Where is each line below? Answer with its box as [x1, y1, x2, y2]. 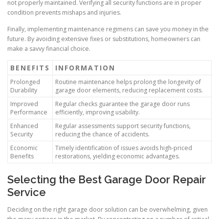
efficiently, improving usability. [55, 108, 140, 116]
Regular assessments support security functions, [55, 121, 191, 130]
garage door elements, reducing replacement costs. [55, 86, 203, 94]
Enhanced [10, 121, 38, 130]
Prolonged [10, 77, 40, 86]
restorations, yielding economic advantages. [55, 152, 180, 160]
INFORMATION [55, 63, 115, 72]
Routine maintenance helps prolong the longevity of [55, 77, 201, 86]
